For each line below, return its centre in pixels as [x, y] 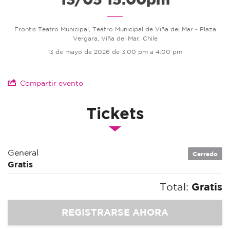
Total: [176, 187]
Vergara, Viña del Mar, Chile [115, 39]
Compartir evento [52, 83]
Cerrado [205, 154]
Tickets [115, 113]
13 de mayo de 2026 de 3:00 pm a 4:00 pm [115, 52]
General [23, 153]
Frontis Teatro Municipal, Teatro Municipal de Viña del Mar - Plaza [115, 29]
